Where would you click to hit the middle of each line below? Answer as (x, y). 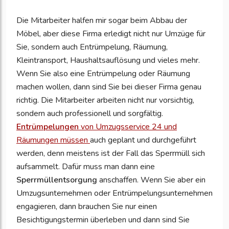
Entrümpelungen (48, 127)
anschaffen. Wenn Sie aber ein (151, 180)
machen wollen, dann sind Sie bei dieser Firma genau (109, 87)
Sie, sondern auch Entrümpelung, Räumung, (92, 47)
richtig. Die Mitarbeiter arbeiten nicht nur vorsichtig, (105, 100)
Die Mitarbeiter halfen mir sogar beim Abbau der (102, 21)
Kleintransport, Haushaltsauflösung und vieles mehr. (108, 61)
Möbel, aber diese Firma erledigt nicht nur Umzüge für (111, 34)
